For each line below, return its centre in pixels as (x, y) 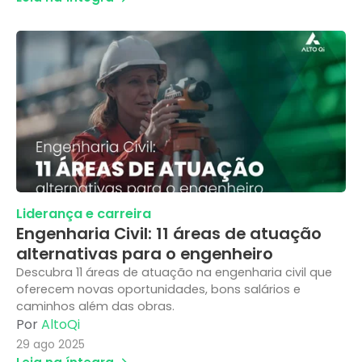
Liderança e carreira (84, 214)
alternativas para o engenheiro (145, 254)
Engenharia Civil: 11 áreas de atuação (169, 234)
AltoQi (61, 325)
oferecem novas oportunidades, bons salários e (158, 290)
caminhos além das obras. (95, 307)
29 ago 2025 (51, 345)
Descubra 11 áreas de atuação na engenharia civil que (174, 273)
